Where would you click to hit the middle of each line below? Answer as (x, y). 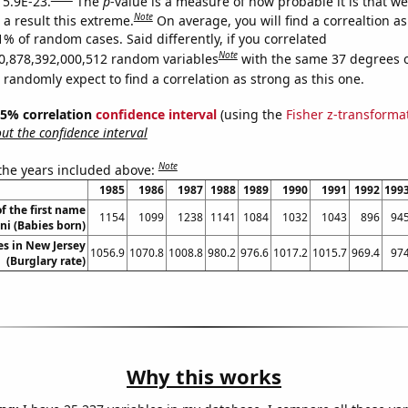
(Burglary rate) (46, 260)
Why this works (204, 376)
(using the (251, 115)
